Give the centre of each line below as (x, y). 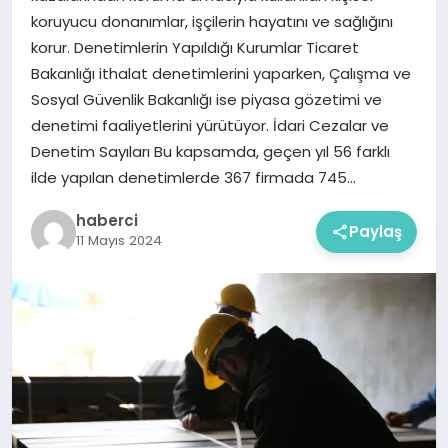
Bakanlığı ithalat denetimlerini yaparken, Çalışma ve (220, 73)
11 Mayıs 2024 (118, 240)
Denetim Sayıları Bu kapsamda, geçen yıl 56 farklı (210, 151)
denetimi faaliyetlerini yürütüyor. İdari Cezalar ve (209, 125)
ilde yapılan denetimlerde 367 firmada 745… (193, 177)
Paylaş (376, 232)
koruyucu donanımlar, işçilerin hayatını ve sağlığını (211, 21)
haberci (106, 220)
